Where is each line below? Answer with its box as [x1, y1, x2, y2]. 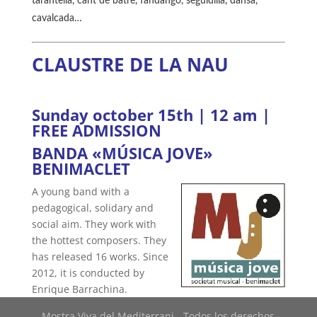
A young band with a [31, 185, 129, 199]
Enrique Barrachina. [31, 282, 127, 296]
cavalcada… [31, 13, 82, 24]
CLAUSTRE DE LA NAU [31, 52, 229, 78]
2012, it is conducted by [31, 266, 144, 280]
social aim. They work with [31, 217, 156, 231]
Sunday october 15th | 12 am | [31, 104, 270, 126]
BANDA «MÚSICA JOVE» [31, 142, 213, 164]
